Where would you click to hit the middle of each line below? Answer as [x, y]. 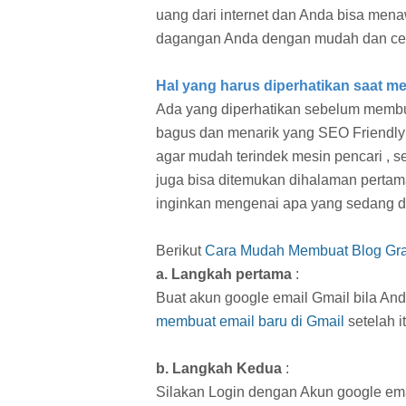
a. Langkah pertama [224, 274]
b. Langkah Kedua [219, 368]
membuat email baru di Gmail [250, 321]
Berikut [180, 250]
